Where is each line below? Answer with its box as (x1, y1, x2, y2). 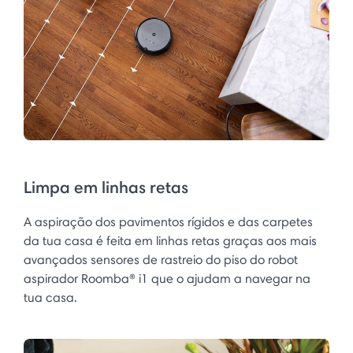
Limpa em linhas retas (24, 176, 188, 197)
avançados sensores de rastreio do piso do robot (24, 251, 298, 267)
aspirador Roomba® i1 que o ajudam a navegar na (24, 270, 310, 286)
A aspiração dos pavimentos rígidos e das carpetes (24, 214, 313, 229)
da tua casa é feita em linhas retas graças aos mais (24, 232, 317, 248)
